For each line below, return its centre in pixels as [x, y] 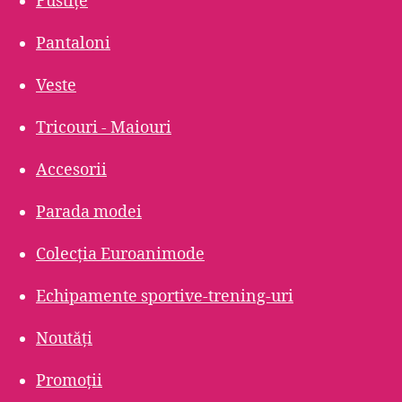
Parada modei [89, 213]
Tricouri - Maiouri [104, 128]
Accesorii [71, 170]
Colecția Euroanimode [120, 255]
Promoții [69, 381]
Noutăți [64, 339]
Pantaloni [73, 44]
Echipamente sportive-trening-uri [165, 297]
